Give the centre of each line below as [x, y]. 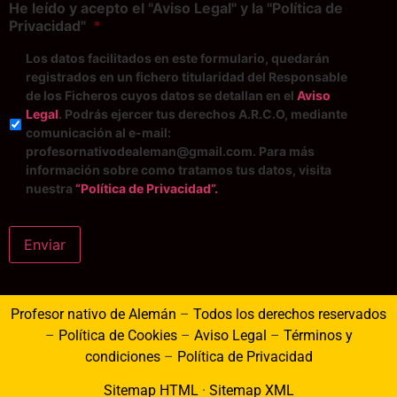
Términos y [318, 335]
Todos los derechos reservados [290, 314]
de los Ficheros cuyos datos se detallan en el [161, 95]
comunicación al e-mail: [98, 132]
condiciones [122, 356]
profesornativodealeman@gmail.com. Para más [170, 151]
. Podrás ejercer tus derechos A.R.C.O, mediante [203, 113]
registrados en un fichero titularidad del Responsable [187, 76]
